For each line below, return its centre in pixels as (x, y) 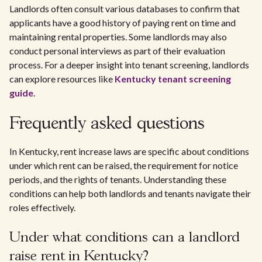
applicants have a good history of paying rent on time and (123, 23)
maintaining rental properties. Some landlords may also (118, 37)
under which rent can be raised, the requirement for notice (124, 165)
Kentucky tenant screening (173, 79)
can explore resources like (62, 79)
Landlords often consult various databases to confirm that (125, 8)
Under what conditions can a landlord (125, 238)
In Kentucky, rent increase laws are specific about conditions (129, 151)
